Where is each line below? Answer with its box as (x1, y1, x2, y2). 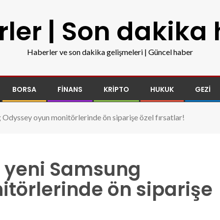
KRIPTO (104, 84, 129, 94)
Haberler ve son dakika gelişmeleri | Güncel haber (27, 47, 193, 56)
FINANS (57, 84, 82, 94)
